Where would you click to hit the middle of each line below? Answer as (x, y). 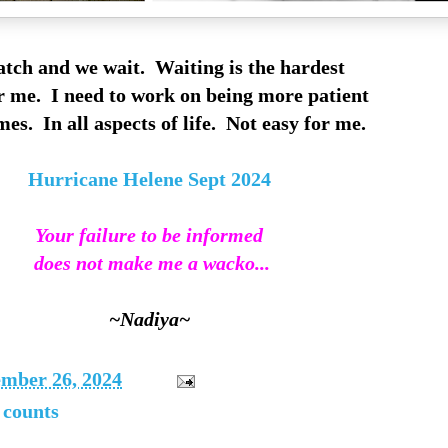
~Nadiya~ (149, 319)
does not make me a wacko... (149, 263)
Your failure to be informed (149, 235)
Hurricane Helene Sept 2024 (149, 179)
